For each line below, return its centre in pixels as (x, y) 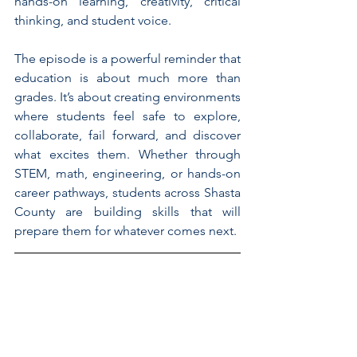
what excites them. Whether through (127, 155)
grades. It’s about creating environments (127, 97)
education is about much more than (127, 78)
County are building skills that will (127, 212)
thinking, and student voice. (93, 21)
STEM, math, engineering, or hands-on (127, 174)
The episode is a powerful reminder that (127, 59)
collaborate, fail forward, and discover (127, 135)
